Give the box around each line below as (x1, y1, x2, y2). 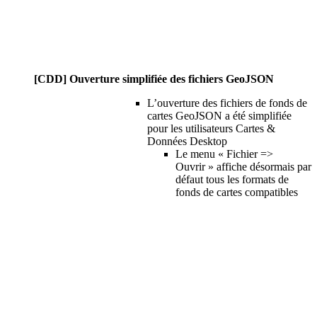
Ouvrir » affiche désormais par (175, 160, 311, 173)
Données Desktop (147, 134, 227, 147)
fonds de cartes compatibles (175, 185, 298, 198)
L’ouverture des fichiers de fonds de (147, 96, 307, 109)
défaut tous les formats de (175, 173, 289, 185)
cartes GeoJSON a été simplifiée (147, 109, 292, 122)
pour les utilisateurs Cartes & (147, 122, 275, 134)
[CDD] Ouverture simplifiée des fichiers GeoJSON (34, 72, 274, 85)
